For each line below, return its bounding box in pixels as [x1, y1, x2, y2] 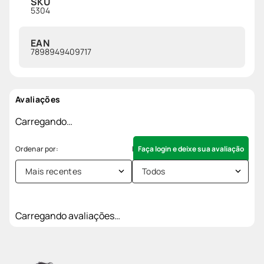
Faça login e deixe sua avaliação [138, 143, 244, 154]
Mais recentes [25, 165, 82, 177]
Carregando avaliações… [15, 209, 120, 222]
